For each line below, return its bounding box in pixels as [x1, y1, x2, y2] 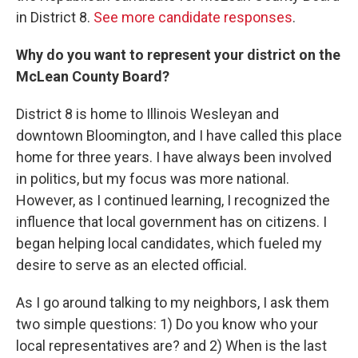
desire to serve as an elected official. [16, 257, 247, 273]
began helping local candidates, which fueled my [16, 235, 322, 252]
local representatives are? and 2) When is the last [16, 337, 327, 354]
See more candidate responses [93, 9, 292, 26]
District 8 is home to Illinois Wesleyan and [16, 105, 279, 122]
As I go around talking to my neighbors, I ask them [16, 294, 329, 311]
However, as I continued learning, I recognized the [16, 192, 330, 209]
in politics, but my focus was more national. [16, 170, 289, 187]
